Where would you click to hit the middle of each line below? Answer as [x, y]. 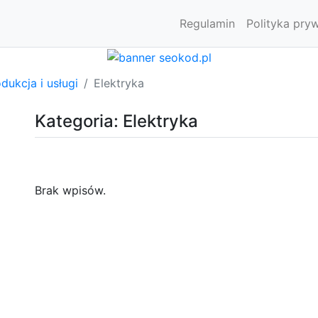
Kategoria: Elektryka [116, 121]
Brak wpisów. [70, 190]
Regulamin [207, 23]
